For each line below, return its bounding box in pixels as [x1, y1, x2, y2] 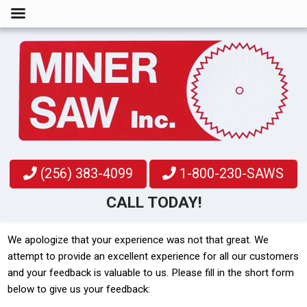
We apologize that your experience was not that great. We [8, 233, 269, 246]
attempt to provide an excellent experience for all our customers [8, 249, 299, 262]
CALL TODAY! [106, 193, 201, 212]
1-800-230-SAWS [176, 165, 284, 182]
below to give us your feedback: [8, 282, 151, 295]
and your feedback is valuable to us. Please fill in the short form [8, 266, 295, 279]
